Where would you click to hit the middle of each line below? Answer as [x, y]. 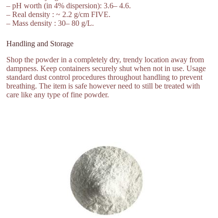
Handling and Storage [40, 43]
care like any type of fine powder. [58, 94]
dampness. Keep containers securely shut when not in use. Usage [106, 68]
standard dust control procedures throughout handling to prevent [105, 77]
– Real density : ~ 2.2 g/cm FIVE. [59, 14]
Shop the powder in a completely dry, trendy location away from [105, 59]
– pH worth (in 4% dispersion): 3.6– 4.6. [69, 5]
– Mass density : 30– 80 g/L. [50, 23]
